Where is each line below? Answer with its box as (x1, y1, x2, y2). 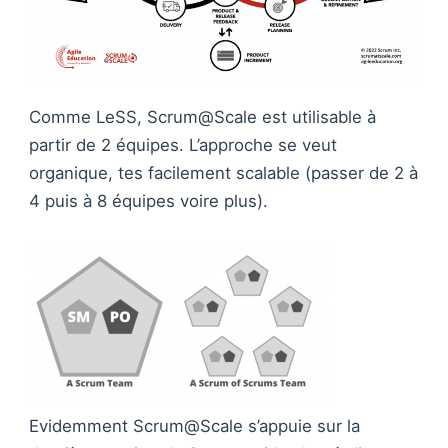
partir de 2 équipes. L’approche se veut (29, 135, 337, 156)
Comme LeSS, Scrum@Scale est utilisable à (29, 107, 376, 128)
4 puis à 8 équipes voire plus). (29, 191, 268, 212)
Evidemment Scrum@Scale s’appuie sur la (29, 416, 360, 437)
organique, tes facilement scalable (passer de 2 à (29, 163, 418, 184)
